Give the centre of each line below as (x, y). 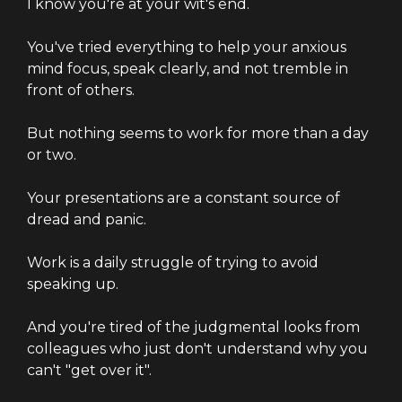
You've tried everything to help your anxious (187, 47)
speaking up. (73, 284)
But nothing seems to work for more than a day (198, 133)
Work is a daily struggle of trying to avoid (173, 262)
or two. (52, 155)
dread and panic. (87, 219)
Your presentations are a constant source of (184, 198)
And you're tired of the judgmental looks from (193, 327)
